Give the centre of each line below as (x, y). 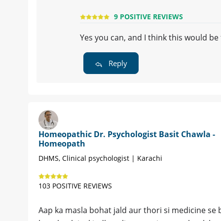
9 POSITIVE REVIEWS (148, 17)
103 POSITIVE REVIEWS (75, 186)
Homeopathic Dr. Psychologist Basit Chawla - (127, 134)
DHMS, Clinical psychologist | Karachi (100, 158)
